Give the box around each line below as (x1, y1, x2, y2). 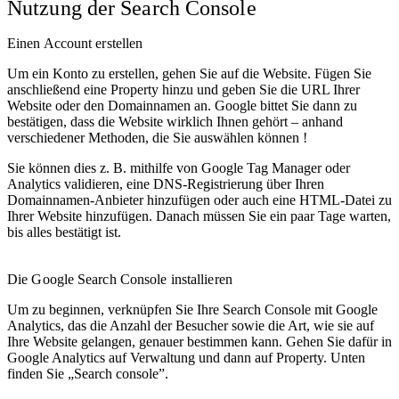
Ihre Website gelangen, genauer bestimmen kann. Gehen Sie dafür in (7, 333, 392, 349)
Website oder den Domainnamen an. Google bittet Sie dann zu (7, 97, 357, 113)
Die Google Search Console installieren (7, 271, 236, 287)
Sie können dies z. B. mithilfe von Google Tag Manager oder (7, 159, 350, 175)
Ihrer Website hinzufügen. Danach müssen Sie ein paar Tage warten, (7, 208, 391, 224)
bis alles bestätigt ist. (7, 224, 125, 240)
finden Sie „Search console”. (7, 365, 172, 381)
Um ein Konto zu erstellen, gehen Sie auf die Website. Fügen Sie (7, 65, 371, 81)
